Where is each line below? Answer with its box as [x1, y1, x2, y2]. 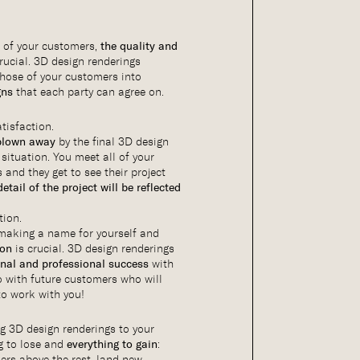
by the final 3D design [55, 135, 170, 149]
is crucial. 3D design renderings [12, 242, 175, 256]
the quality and [100, 39, 178, 54]
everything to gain [67, 337, 158, 352]
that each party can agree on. [13, 85, 165, 99]
